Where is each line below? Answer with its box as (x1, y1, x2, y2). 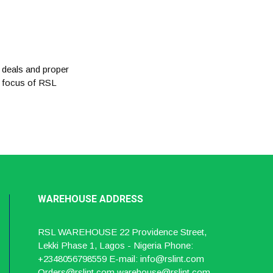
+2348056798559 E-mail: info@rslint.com (38, 253, 205, 264)
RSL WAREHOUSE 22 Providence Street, (38, 226, 207, 237)
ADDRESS (99, 193, 144, 205)
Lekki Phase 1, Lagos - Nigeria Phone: (38, 239, 194, 250)
